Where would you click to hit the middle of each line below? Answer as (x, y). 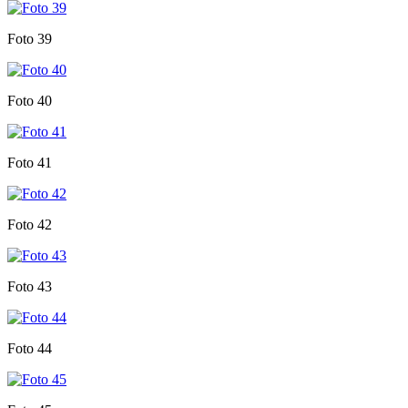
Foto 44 (30, 348)
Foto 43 (30, 286)
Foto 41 (30, 162)
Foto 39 (30, 38)
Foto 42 (30, 224)
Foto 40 (30, 100)
